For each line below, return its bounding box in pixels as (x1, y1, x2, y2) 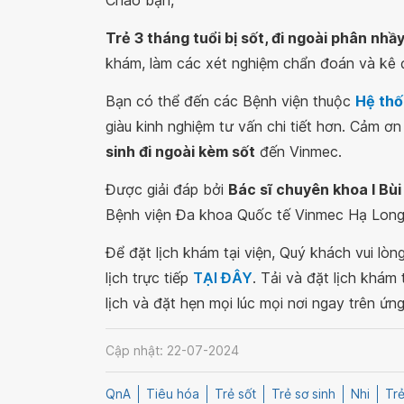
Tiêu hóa (146, 386, 199, 402)
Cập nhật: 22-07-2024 (106, 342, 239, 358)
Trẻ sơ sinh (271, 386, 335, 402)
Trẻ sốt (215, 386, 256, 402)
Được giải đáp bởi (106, 180, 228, 198)
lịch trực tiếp (106, 269, 193, 287)
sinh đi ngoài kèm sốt (106, 142, 255, 161)
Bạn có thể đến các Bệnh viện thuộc (106, 92, 355, 110)
